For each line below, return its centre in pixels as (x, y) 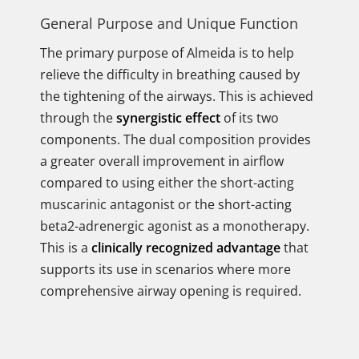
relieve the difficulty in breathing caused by (170, 75)
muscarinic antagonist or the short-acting (166, 204)
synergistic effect (168, 118)
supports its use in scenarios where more (165, 269)
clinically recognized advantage (186, 248)
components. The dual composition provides (175, 139)
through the (78, 118)
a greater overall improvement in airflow (162, 161)
